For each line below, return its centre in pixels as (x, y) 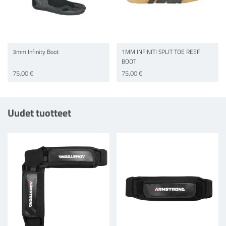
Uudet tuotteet (39, 113)
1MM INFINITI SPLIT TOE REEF (161, 52)
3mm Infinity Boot (36, 52)
